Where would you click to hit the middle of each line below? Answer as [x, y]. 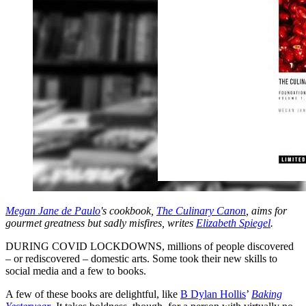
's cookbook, [128, 210]
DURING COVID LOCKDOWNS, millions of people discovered [150, 246]
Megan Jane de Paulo [53, 210]
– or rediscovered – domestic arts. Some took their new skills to [141, 258]
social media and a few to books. [76, 270]
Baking [267, 294]
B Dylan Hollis [213, 294]
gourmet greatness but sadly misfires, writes [101, 223]
